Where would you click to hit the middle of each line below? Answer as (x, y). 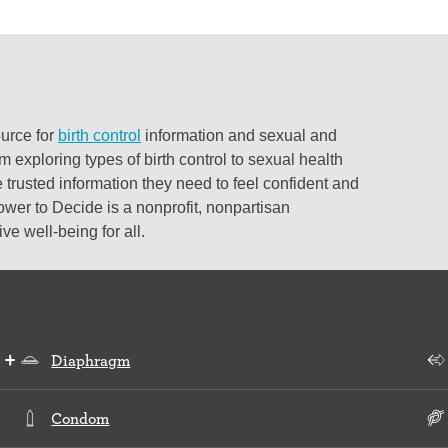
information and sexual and (239, 135)
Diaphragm (91, 360)
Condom (80, 418)
